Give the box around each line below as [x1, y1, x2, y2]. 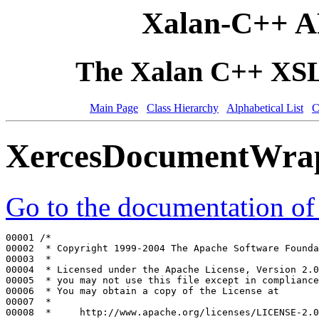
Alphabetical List [226, 101, 303, 114]
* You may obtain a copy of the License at [40, 285, 279, 296]
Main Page [90, 101, 138, 114]
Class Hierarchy [147, 101, 219, 114]
